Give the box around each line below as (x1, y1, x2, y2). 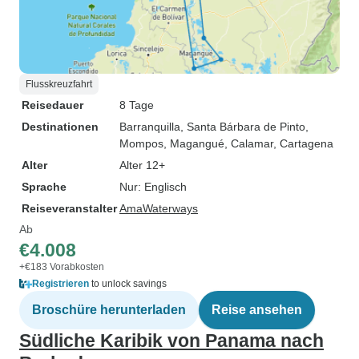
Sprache (22, 180, 67, 193)
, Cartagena (273, 137, 333, 150)
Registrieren (32, 278, 89, 289)
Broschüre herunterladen (32, 303, 186, 317)
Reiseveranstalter (22, 202, 117, 215)
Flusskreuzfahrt (26, 79, 92, 90)
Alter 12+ (119, 159, 165, 171)
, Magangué (163, 137, 224, 150)
